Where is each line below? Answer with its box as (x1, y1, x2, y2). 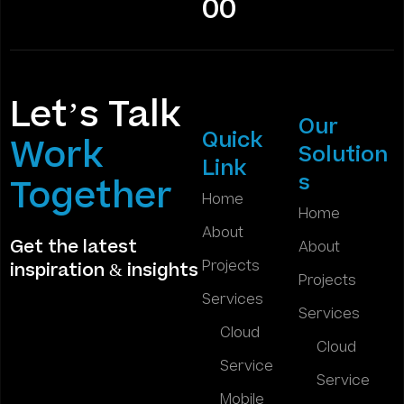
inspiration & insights (10, 257, 198, 283)
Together (10, 170, 172, 222)
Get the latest (10, 234, 137, 260)
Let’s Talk (10, 89, 180, 141)
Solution (298, 139, 388, 170)
